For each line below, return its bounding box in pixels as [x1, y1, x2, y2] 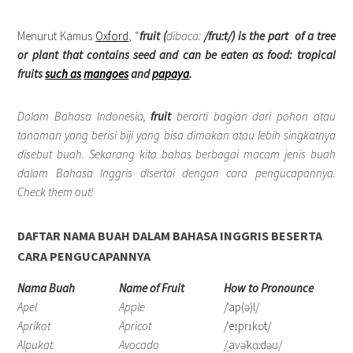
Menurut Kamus [17, 28, 96, 43]
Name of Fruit [119, 281, 185, 295]
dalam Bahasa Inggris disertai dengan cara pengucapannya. [17, 165, 336, 180]
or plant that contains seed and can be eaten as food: [17, 47, 297, 62]
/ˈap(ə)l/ [224, 299, 260, 314]
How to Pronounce [224, 281, 314, 295]
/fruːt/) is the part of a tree [201, 28, 336, 43]
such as [45, 66, 82, 81]
